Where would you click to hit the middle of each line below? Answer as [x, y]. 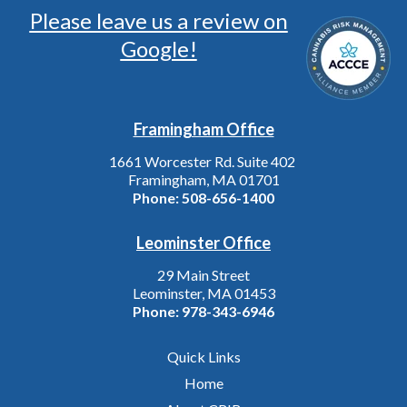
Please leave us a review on [159, 20]
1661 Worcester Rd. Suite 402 [202, 161]
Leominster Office [203, 242]
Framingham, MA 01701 [203, 179]
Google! [159, 48]
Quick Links [203, 356]
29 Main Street [203, 274]
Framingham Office [203, 129]
